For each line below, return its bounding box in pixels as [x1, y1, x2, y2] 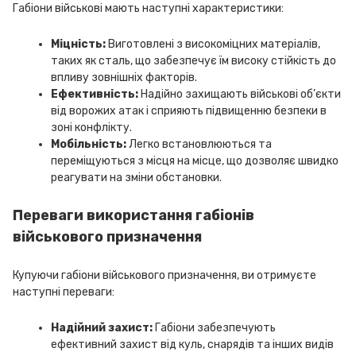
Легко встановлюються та [126, 137, 272, 151]
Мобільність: [51, 137, 126, 151]
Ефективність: [51, 87, 138, 101]
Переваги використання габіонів [13, 207, 254, 224]
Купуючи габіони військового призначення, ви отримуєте [13, 269, 316, 282]
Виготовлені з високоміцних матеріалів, [106, 37, 320, 51]
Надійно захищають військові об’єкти [138, 87, 341, 101]
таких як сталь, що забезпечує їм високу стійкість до [51, 54, 336, 68]
